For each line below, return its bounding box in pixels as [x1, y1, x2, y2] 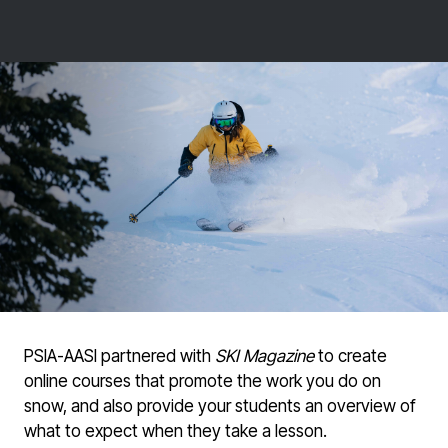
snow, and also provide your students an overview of [24, 396, 416, 417]
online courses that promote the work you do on [24, 371, 381, 392]
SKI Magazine [215, 346, 314, 367]
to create [314, 346, 387, 367]
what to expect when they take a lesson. [24, 421, 327, 442]
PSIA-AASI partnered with [24, 346, 215, 367]
